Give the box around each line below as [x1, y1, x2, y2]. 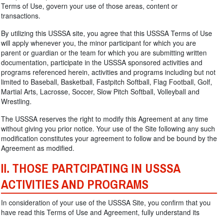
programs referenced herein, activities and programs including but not [1, 67, 216, 77]
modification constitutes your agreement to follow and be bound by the [1, 133, 217, 143]
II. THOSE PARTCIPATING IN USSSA [1, 157, 181, 180]
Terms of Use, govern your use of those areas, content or [1, 1, 178, 11]
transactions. [1, 11, 40, 20]
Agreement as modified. [1, 143, 74, 153]
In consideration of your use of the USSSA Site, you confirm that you [1, 198, 211, 207]
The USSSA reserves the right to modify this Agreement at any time [1, 114, 208, 124]
